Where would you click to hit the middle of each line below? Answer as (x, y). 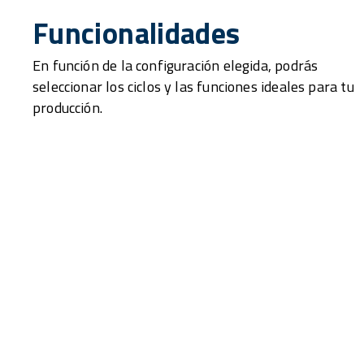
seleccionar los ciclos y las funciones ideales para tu (193, 87)
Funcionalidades (136, 33)
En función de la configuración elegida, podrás (175, 66)
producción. (67, 108)
